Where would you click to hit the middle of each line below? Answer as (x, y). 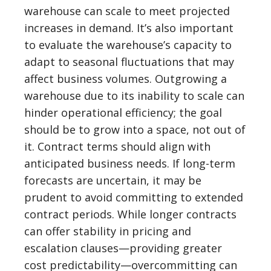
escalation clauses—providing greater (123, 248)
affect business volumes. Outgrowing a (126, 79)
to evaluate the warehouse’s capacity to (128, 45)
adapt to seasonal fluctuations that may (129, 62)
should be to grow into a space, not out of (135, 129)
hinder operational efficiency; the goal (123, 113)
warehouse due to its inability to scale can (134, 96)
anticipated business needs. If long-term (130, 163)
